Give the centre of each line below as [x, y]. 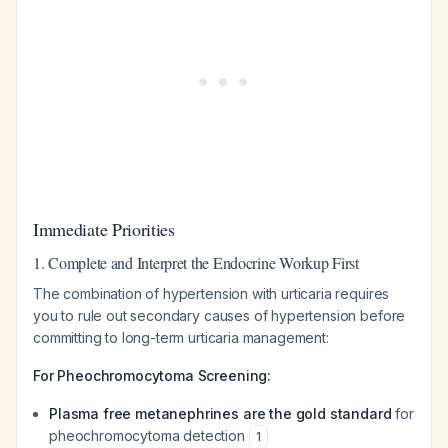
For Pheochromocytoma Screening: [152, 375]
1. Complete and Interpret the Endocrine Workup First [196, 262]
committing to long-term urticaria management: [181, 337]
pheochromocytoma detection [149, 435]
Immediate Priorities [104, 229]
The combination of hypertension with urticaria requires [211, 293]
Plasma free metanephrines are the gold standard [220, 413]
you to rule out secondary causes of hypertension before [219, 315]
